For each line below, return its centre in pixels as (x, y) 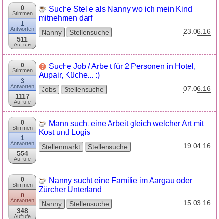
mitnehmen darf (66, 18)
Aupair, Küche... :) (69, 75)
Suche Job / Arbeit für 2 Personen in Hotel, (122, 66)
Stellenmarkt (61, 147)
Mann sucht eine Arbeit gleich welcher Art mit (126, 123)
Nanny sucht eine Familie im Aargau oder (120, 181)
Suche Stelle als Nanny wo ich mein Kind (120, 9)
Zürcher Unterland (70, 189)
